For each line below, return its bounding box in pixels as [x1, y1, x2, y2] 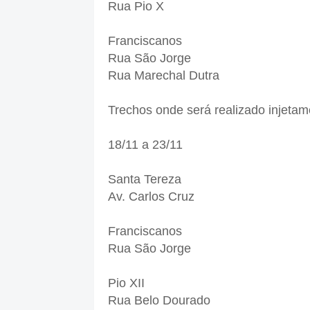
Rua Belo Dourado [107, 293, 210, 308]
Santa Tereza [107, 172, 181, 187]
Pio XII [107, 276, 145, 291]
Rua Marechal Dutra [107, 69, 219, 83]
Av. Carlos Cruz [107, 190, 194, 204]
